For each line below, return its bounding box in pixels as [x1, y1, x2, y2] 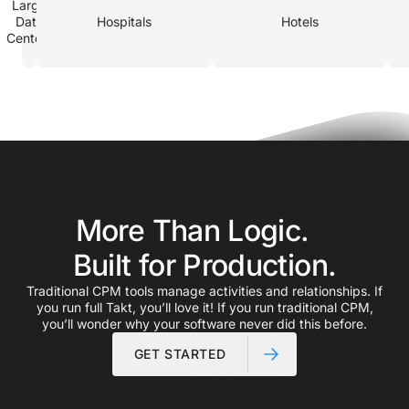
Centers [5, 29, 53, 46]
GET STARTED [133, 345, 226, 362]
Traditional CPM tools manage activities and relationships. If [26, 282, 383, 299]
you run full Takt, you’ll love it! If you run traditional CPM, [36, 299, 373, 315]
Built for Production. [72, 246, 337, 283]
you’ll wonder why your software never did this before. [42, 315, 367, 331]
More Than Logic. [75, 212, 334, 248]
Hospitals [97, 13, 152, 29]
